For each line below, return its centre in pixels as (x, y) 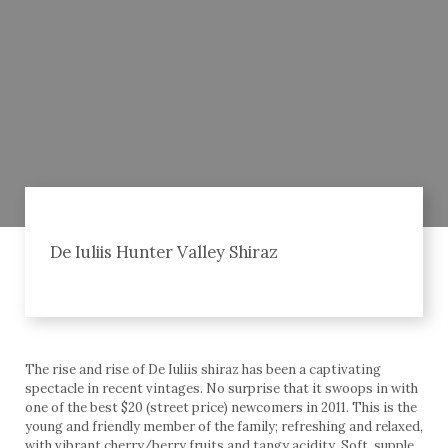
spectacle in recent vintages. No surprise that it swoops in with (221, 389)
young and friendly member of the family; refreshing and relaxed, (224, 427)
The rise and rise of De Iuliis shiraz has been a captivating (203, 370)
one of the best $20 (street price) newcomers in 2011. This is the (221, 408)
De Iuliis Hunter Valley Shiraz (164, 252)
